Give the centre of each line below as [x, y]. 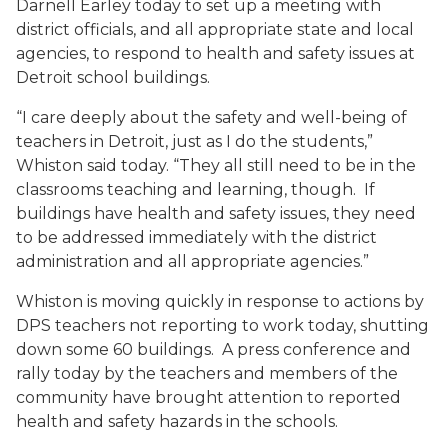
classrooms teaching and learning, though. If [195, 189]
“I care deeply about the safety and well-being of [211, 117]
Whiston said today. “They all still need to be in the [216, 165]
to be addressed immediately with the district [196, 237]
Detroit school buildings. [113, 77]
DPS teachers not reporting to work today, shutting [222, 325]
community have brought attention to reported [208, 397]
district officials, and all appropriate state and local [215, 29]
